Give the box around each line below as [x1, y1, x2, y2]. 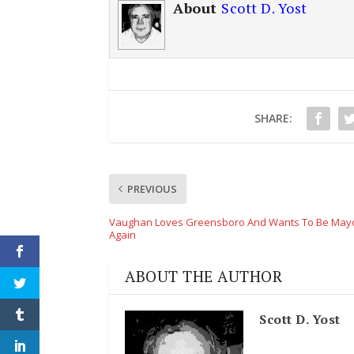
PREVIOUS [127, 182, 177, 197]
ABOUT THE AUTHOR [125, 266, 282, 288]
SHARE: [254, 111, 292, 126]
